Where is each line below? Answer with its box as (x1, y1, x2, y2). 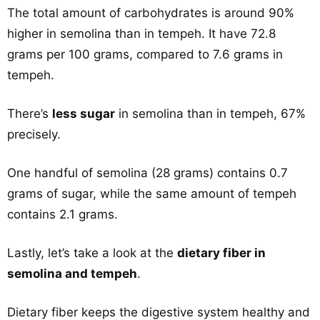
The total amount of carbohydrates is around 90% (7, 6, 294, 20)
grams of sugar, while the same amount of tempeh (7, 186, 296, 201)
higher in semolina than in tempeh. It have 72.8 (7, 26, 276, 41)
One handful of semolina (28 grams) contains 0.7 (7, 166, 288, 180)
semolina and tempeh (7, 266, 137, 281)
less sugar (52, 106, 115, 121)
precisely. (7, 127, 61, 141)
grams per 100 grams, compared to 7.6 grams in (7, 47, 283, 61)
